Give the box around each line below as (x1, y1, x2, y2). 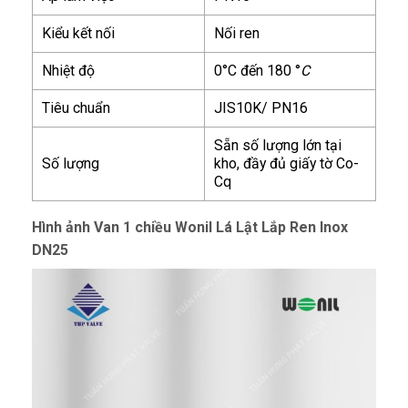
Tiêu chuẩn (42, 98, 110, 117)
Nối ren (214, 24, 260, 42)
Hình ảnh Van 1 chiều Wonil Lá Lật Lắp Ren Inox (32, 218, 348, 236)
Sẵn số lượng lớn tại (214, 136, 342, 154)
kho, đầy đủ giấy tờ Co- (214, 154, 359, 172)
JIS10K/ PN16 (214, 98, 308, 117)
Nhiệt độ (42, 61, 95, 79)
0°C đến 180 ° (214, 61, 301, 79)
